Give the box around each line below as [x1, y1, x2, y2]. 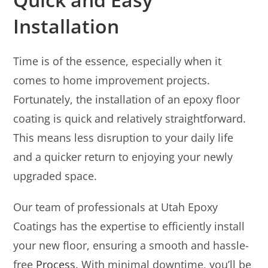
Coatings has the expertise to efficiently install [13, 218, 245, 233]
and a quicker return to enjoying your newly [13, 149, 233, 164]
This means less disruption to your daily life [13, 130, 234, 145]
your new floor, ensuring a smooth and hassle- [13, 237, 249, 252]
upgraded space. [13, 168, 98, 183]
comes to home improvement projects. [13, 72, 211, 87]
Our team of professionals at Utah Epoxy [13, 199, 218, 214]
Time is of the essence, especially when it [13, 53, 222, 68]
